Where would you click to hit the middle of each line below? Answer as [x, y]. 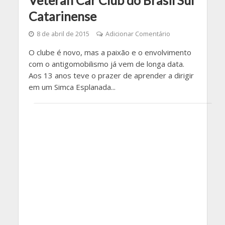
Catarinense [62, 16]
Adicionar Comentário [138, 34]
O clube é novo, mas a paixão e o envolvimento [110, 52]
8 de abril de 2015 [63, 34]
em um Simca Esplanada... [72, 87]
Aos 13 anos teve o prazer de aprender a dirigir [111, 75]
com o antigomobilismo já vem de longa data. [106, 64]
